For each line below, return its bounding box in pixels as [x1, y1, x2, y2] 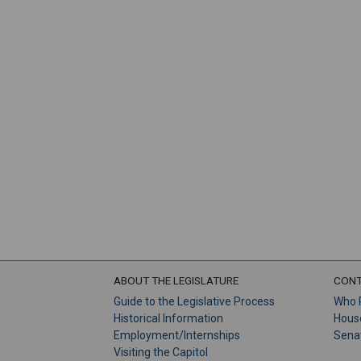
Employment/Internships [114, 329, 240, 342]
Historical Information [114, 312, 223, 325]
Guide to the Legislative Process [114, 295, 275, 308]
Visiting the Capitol [114, 346, 208, 359]
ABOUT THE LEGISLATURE [114, 274, 239, 287]
